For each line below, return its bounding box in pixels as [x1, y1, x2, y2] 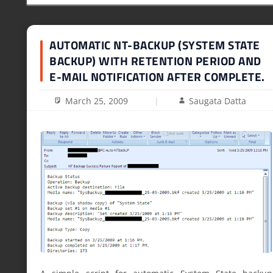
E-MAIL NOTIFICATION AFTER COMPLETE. [49, 68, 265, 86]
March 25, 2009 [65, 94, 128, 107]
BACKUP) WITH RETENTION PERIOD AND [49, 52, 261, 70]
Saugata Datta [189, 94, 247, 107]
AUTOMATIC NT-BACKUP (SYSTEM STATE [49, 36, 260, 54]
